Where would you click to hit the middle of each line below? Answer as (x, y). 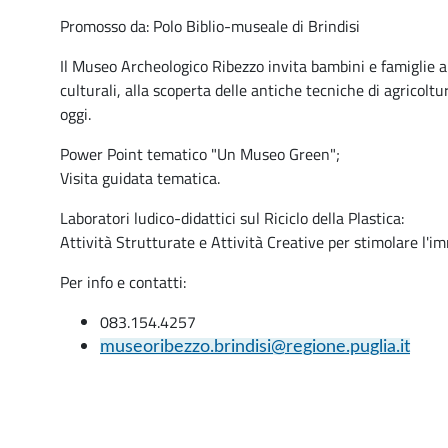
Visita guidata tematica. (140, 178)
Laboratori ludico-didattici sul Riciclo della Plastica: (232, 218)
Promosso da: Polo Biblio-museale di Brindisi (210, 26)
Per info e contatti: (123, 282)
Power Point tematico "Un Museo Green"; (200, 154)
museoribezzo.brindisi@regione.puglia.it (255, 346)
